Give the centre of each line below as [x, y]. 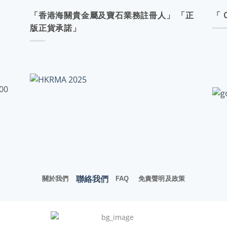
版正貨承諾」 [55, 28]
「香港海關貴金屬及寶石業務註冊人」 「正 [112, 15]
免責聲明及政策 [162, 179]
